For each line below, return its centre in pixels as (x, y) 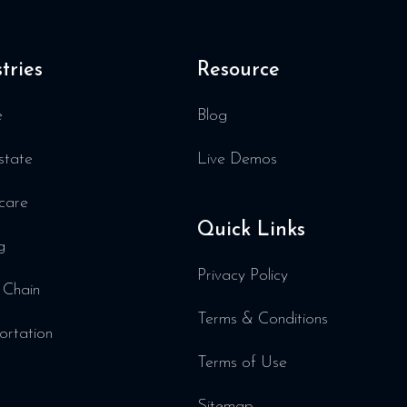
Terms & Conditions (263, 319)
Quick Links (251, 230)
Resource (238, 70)
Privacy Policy (243, 276)
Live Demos (237, 159)
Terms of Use (242, 363)
